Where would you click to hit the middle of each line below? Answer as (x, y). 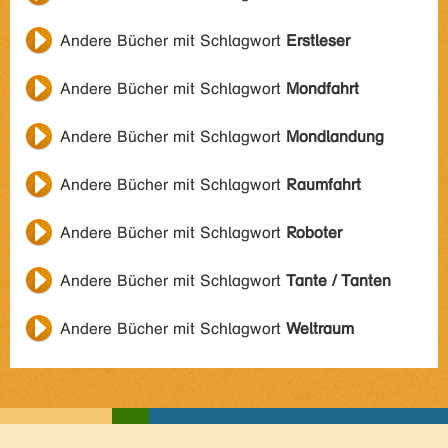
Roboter (314, 232)
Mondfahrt (322, 88)
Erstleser (318, 40)
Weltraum (320, 328)
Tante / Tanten (338, 280)
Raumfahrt (323, 184)
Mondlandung (335, 136)
